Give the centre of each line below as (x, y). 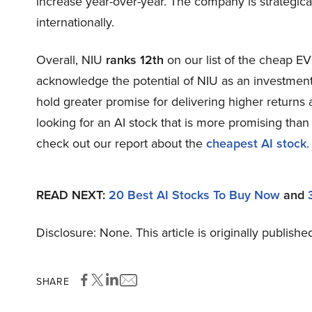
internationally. (75, 23)
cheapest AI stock (256, 144)
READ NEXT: (72, 195)
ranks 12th (136, 60)
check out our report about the (121, 144)
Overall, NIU (71, 60)
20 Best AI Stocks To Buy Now (194, 195)
